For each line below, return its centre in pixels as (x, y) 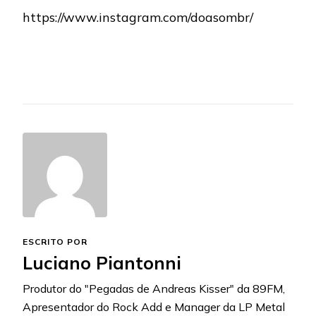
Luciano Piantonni (102, 263)
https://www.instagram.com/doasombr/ (138, 18)
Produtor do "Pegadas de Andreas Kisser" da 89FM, (154, 289)
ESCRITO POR (55, 242)
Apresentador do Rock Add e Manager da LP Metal (154, 307)
